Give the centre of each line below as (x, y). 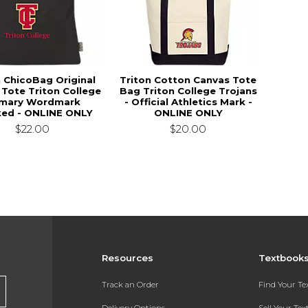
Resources (127, 257)
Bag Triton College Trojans (188, 90)
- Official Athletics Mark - (188, 101)
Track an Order (130, 285)
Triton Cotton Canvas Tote (188, 79)
